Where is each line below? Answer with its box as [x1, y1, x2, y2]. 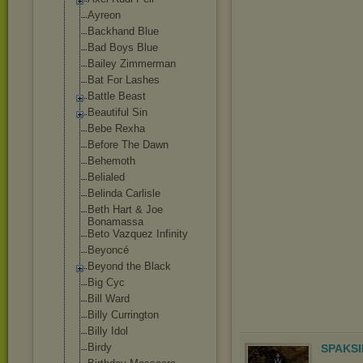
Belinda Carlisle [88, 187, 160, 199]
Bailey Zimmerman [88, 58, 176, 70]
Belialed [88, 171, 125, 183]
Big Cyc [88, 276, 125, 288]
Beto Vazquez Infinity [88, 228, 188, 240]
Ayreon [88, 9, 121, 21]
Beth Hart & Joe [88, 203, 163, 216]
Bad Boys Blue [88, 41, 158, 53]
